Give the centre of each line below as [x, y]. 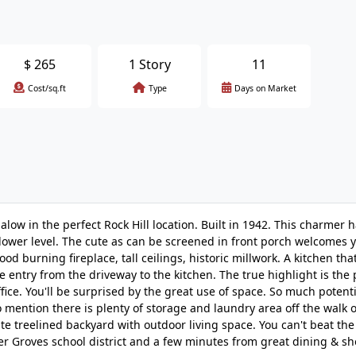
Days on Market [265, 88]
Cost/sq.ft [47, 88]
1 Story [149, 64]
